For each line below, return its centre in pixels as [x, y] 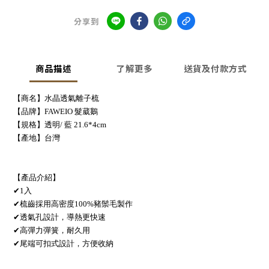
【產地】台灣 [37, 138]
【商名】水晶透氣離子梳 [56, 98]
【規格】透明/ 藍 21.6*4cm [60, 125]
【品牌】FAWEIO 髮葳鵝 [56, 112]
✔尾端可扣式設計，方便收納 [63, 244]
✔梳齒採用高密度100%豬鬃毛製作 [73, 204]
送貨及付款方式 [216, 68]
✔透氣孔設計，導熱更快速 [59, 217]
